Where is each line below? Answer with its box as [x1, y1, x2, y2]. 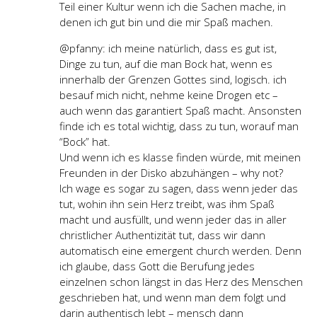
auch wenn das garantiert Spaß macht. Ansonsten [59, 103, 301, 117]
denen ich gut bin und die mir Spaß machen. [59, 14, 273, 29]
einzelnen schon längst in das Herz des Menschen [59, 274, 303, 289]
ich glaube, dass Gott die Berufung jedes [59, 258, 255, 273]
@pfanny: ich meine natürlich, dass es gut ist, [59, 40, 277, 55]
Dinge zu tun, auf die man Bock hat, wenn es [59, 56, 272, 71]
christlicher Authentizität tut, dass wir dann [59, 227, 265, 242]
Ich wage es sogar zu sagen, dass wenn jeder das [59, 180, 298, 195]
